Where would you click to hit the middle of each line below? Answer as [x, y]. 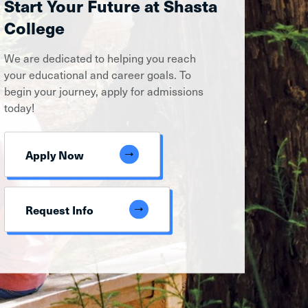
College [34, 27]
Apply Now [55, 154]
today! [19, 107]
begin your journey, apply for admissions [104, 90]
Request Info [59, 209]
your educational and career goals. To [98, 74]
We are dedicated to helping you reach [100, 57]
